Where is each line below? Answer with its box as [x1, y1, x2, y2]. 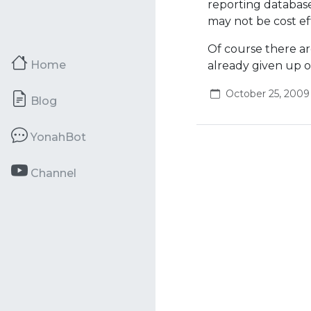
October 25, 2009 [225, 87, 310, 100]
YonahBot [31, 131, 86, 144]
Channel [31, 167, 76, 180]
